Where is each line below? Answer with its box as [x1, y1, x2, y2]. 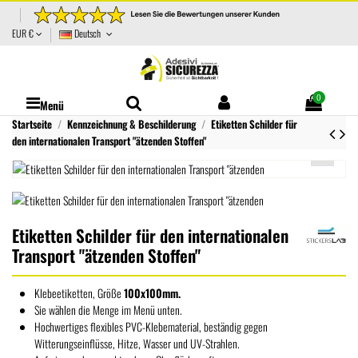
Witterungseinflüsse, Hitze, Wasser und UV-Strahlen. [34, 335, 240, 352]
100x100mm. [124, 284, 181, 302]
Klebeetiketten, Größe [34, 284, 124, 302]
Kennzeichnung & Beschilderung [66, 116, 196, 133]
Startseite [12, 116, 52, 133]
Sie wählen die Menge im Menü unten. [34, 301, 182, 319]
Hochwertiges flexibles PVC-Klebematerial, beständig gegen [34, 318, 268, 336]
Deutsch [72, 26, 103, 42]
